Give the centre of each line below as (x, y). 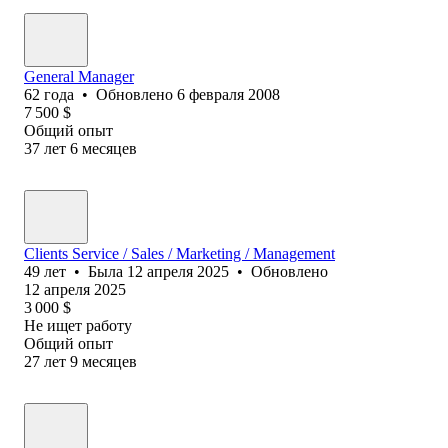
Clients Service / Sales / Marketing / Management (179, 253)
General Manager (79, 76)
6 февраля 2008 (228, 94)
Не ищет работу (78, 325)
